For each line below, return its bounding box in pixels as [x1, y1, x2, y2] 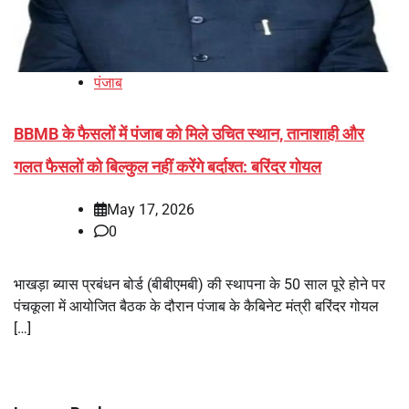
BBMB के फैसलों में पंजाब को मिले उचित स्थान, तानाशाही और [14, 123, 364, 143]
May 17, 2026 [107, 201, 194, 219]
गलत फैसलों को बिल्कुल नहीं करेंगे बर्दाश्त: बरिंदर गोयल [14, 156, 321, 176]
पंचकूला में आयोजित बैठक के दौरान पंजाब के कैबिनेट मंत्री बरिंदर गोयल [14, 298, 379, 316]
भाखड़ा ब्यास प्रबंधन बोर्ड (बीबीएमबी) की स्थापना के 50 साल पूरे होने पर [14, 276, 385, 294]
